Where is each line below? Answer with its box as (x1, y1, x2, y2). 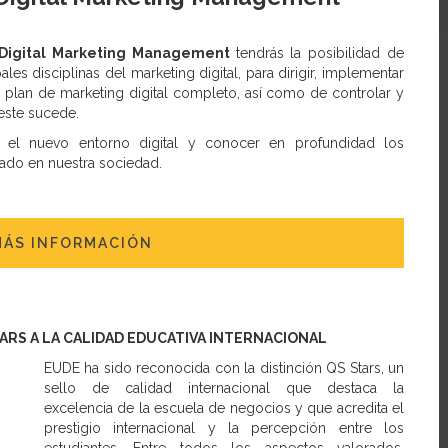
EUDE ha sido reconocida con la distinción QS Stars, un (44, 360, 404, 376)
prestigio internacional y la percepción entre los (44, 420, 404, 436)
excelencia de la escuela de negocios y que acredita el (44, 400, 404, 416)
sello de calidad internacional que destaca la (44, 380, 404, 396)
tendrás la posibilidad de (235, 45, 405, 61)
